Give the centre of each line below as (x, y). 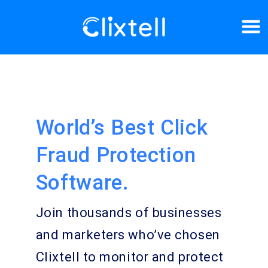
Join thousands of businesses (129, 213)
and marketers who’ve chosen (128, 235)
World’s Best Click (122, 128)
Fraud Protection (116, 155)
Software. (82, 183)
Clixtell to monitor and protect (130, 257)
